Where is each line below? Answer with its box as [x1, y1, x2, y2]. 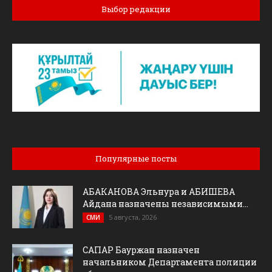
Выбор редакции [101, 4, 171, 15]
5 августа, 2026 [109, 212, 157, 222]
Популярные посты [95, 153, 177, 165]
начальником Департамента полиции [83, 256, 257, 268]
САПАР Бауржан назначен [83, 244, 200, 256]
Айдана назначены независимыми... [83, 198, 248, 210]
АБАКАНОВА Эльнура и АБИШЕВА [83, 186, 235, 198]
